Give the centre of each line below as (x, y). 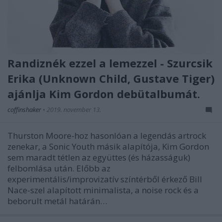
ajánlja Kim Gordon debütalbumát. (104, 93)
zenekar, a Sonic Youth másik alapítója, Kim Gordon (108, 146)
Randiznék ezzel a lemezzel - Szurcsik (110, 63)
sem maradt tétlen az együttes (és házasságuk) (99, 157)
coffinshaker (25, 109)
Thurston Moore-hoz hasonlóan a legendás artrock (107, 135)
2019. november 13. (74, 109)
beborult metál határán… (57, 201)
